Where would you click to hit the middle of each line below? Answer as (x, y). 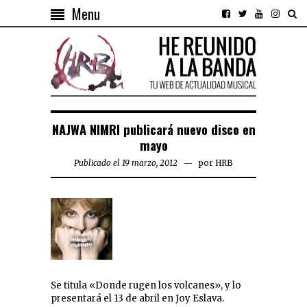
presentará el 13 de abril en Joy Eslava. (137, 299)
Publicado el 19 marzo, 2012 (126, 163)
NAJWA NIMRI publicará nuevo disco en (153, 130)
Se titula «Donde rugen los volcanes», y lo (146, 286)
